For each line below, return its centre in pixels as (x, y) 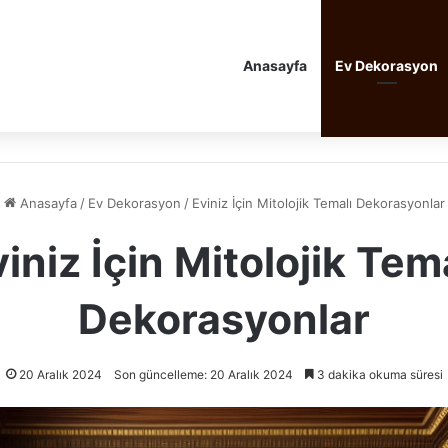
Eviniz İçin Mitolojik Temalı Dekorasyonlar (318, 203)
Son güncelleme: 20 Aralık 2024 (203, 374)
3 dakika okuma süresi (378, 374)
